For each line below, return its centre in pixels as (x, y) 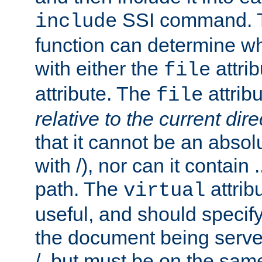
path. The (79, 189)
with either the (99, 69)
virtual (164, 191)
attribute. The (96, 94)
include (76, 22)
